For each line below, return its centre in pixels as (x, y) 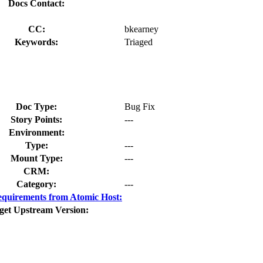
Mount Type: (36, 158)
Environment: (36, 132)
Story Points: (36, 119)
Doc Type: (36, 106)
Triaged (139, 42)
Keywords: (36, 42)
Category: (36, 184)
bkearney (141, 29)
